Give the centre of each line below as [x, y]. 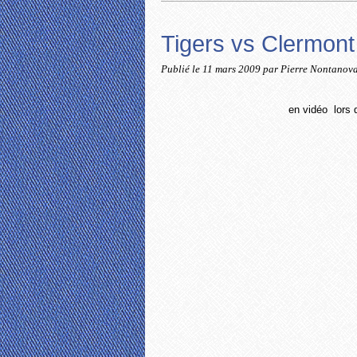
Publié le [182, 69]
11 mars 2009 [233, 69]
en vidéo [308, 110]
